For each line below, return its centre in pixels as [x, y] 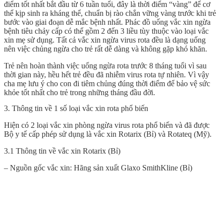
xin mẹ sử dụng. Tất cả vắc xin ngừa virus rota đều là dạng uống [105, 40]
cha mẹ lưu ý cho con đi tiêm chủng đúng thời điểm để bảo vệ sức [107, 84]
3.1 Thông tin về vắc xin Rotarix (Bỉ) [62, 151]
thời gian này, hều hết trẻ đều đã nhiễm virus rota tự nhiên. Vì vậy [107, 75]
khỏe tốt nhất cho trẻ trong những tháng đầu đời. [80, 93]
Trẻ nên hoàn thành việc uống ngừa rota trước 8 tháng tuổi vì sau [105, 66]
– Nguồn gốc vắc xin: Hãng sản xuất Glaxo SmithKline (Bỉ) [98, 167]
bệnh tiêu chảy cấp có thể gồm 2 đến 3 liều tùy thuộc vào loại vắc [106, 31]
